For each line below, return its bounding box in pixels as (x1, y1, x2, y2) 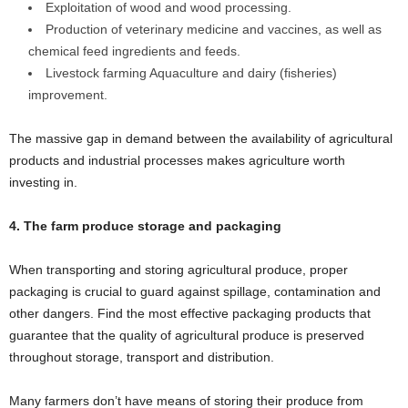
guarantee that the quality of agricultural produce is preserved (9, 328, 364, 342)
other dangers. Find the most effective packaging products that (9, 306, 371, 321)
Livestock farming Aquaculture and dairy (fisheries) (46, 66, 337, 80)
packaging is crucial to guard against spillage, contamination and (9, 284, 381, 299)
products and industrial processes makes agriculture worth (9, 153, 345, 168)
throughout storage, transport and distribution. (9, 350, 274, 364)
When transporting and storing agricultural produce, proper (9, 262, 348, 277)
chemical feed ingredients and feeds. (28, 44, 240, 58)
